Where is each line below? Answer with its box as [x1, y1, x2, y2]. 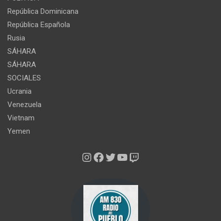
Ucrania [7, 87, 32, 96]
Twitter [104, 149, 141, 164]
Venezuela [7, 100, 41, 110]
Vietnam [7, 113, 35, 123]
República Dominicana [7, 7, 78, 16]
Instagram [80, 149, 135, 164]
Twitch [128, 149, 163, 164]
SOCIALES [7, 74, 41, 83]
